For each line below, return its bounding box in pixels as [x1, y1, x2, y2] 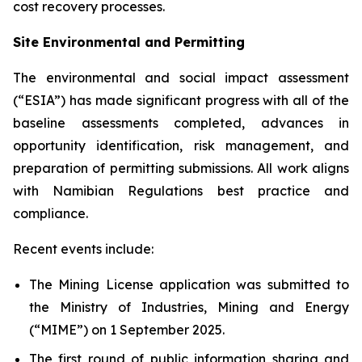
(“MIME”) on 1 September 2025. [29, 321, 225, 338]
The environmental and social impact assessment [13, 69, 349, 86]
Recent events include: [13, 240, 154, 257]
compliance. [13, 204, 88, 221]
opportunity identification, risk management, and [13, 137, 349, 154]
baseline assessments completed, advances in [13, 114, 349, 131]
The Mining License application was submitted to [29, 276, 349, 293]
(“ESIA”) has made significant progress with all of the [13, 91, 349, 108]
